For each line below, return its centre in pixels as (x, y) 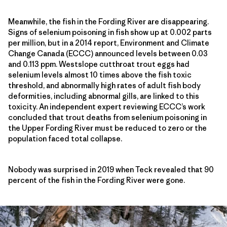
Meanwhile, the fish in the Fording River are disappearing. (108, 21)
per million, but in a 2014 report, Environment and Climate (109, 43)
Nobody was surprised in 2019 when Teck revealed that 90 (111, 169)
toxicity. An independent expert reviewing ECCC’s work (107, 106)
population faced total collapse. (65, 138)
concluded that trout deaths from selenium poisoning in (107, 117)
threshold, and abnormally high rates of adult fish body (104, 85)
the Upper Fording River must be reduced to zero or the (107, 128)
